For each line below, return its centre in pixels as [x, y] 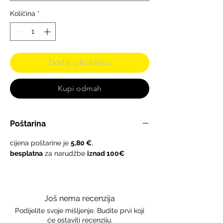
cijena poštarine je [40, 143]
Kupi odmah [80, 88]
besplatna [26, 153]
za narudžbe [65, 153]
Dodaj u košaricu [80, 62]
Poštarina [28, 123]
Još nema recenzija [80, 198]
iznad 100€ [106, 153]
